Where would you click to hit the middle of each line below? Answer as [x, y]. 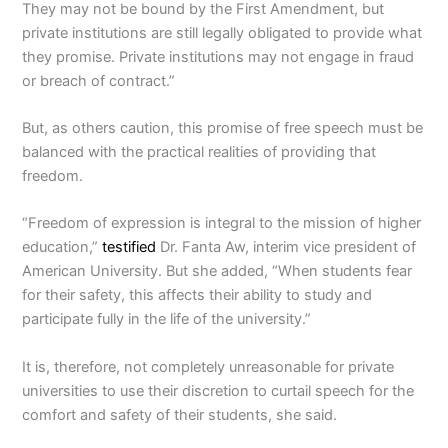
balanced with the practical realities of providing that [199, 151]
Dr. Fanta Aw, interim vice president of [286, 247]
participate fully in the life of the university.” [167, 319]
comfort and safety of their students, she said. [180, 414]
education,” [62, 247]
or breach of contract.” [99, 80]
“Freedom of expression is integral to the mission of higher [222, 223]
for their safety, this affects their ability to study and [197, 295]
